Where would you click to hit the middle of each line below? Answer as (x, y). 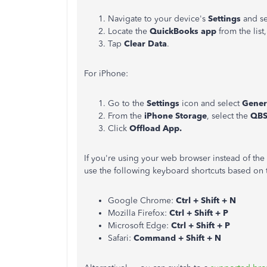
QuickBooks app (184, 31)
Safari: (121, 238)
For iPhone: (106, 74)
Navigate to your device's (158, 19)
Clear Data (144, 44)
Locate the (129, 31)
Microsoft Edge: (139, 226)
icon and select (212, 103)
